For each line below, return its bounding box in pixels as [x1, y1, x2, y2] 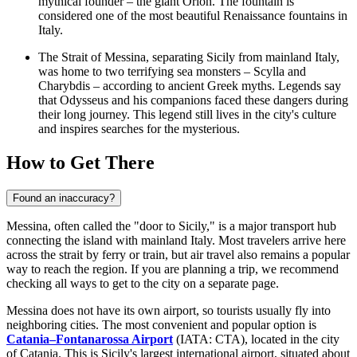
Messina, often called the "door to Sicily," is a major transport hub [6, 219, 336, 233]
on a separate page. [180, 277, 279, 291]
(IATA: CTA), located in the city [173, 332, 339, 347]
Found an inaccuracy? [13, 192, 115, 205]
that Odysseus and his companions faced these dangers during [38, 93, 348, 108]
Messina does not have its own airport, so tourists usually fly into [6, 304, 331, 318]
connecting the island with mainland [6, 233, 190, 248]
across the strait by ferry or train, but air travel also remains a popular [6, 248, 350, 262]
